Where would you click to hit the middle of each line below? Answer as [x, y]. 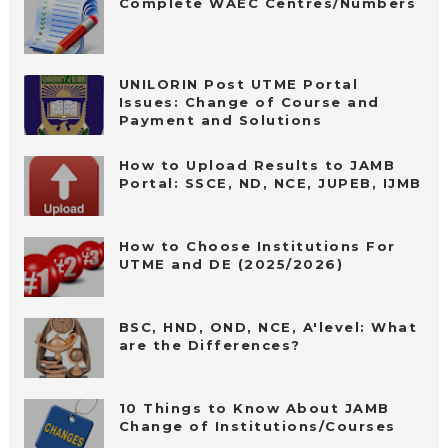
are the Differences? [209, 345]
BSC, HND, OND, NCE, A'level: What [268, 327]
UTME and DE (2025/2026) [231, 264]
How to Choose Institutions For [257, 246]
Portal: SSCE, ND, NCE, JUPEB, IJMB [270, 183]
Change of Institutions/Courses [257, 426]
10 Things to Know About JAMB [254, 408]
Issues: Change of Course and [249, 102]
